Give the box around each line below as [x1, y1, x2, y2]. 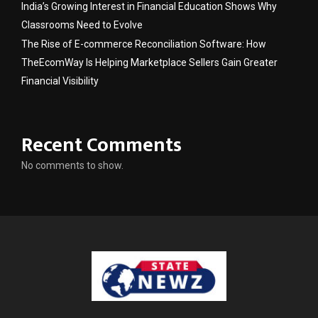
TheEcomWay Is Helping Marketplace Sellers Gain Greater [21, 57, 278, 69]
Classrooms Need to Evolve [21, 19, 143, 31]
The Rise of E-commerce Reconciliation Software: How [21, 38, 266, 50]
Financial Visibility [21, 75, 99, 87]
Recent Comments [21, 128, 182, 163]
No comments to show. [21, 160, 124, 172]
